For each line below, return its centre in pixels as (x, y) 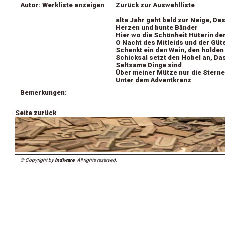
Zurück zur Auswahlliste (155, 5)
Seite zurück (36, 113)
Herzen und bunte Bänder (157, 27)
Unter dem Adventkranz (153, 80)
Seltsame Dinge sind (149, 65)
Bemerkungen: (43, 93)
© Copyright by (37, 160)
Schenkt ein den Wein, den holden (170, 50)
